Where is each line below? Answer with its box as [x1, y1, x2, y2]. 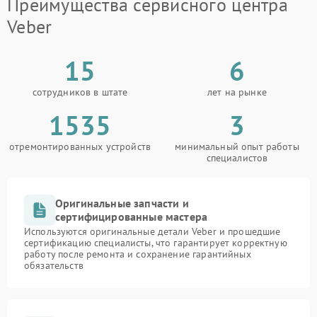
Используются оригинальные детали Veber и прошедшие [24, 225, 281, 238]
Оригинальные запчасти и [55, 196, 189, 210]
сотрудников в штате [32, 86, 128, 98]
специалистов [206, 151, 268, 164]
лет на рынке [207, 86, 267, 98]
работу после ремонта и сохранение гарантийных [24, 248, 251, 260]
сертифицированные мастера [55, 209, 208, 224]
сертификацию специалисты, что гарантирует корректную [24, 236, 287, 249]
